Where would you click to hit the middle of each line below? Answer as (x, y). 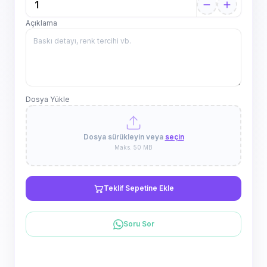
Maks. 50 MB (133, 147)
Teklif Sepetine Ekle (139, 188)
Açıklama (41, 23)
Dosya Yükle (48, 99)
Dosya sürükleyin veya (124, 137)
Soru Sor (139, 224)
